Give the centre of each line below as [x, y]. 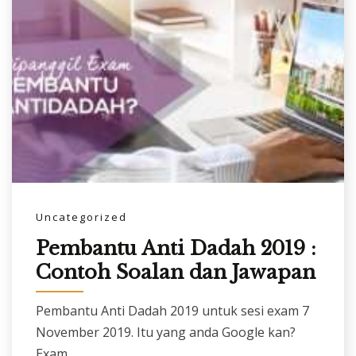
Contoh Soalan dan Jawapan [176, 273]
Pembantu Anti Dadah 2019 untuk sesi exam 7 [172, 310]
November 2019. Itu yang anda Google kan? [166, 332]
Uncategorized [81, 217]
